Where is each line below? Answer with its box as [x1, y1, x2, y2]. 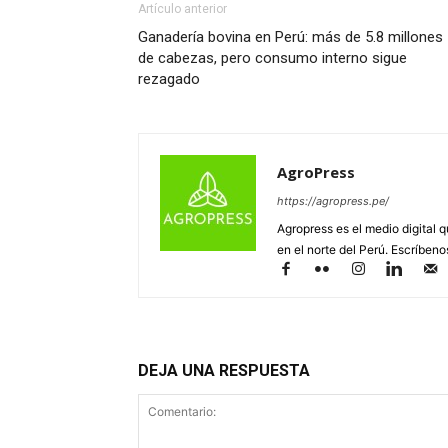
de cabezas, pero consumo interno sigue [138, 49, 407, 68]
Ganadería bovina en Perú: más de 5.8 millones [138, 28, 443, 47]
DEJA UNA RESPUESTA [138, 361, 310, 381]
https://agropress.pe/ [277, 194, 389, 209]
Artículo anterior [138, 2, 227, 17]
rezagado [138, 70, 200, 89]
